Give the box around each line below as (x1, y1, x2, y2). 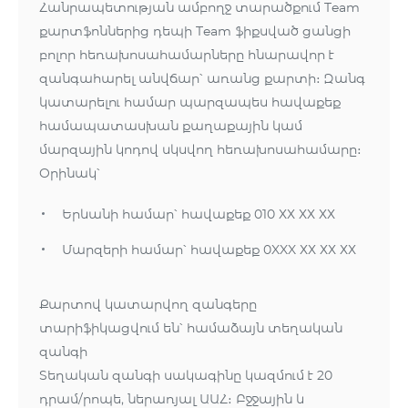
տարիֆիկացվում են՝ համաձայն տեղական (39, 320, 342, 337)
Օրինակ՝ (39, 165, 100, 182)
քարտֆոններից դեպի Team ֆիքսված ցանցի (39, 23, 351, 40)
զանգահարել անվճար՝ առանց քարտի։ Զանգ (39, 70, 365, 87)
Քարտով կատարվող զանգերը (39, 296, 257, 313)
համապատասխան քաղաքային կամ (39, 117, 302, 135)
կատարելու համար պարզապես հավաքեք (39, 94, 341, 111)
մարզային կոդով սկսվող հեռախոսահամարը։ (39, 141, 362, 158)
